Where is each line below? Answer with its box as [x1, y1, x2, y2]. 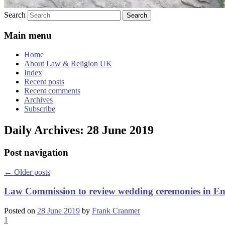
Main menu [4, 30, 52, 41]
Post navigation [4, 147, 68, 158]
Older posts [12, 167, 50, 176]
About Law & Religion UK [24, 59, 112, 68]
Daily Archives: [4, 124, 87, 137]
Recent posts [24, 77, 64, 86]
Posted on [4, 206, 37, 215]
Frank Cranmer [92, 206, 140, 215]
